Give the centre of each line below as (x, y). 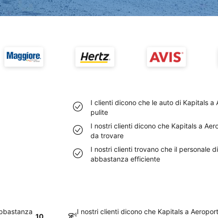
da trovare (107, 136)
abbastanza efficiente (125, 159)
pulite (99, 112)
